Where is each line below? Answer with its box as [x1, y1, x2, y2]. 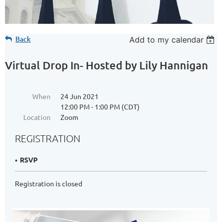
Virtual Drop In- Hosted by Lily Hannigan [5, 58, 208, 72]
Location [23, 112, 51, 121]
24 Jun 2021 [60, 92, 99, 101]
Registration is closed [15, 179, 82, 188]
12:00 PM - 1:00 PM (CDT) [60, 102, 140, 111]
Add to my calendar [129, 35, 204, 45]
